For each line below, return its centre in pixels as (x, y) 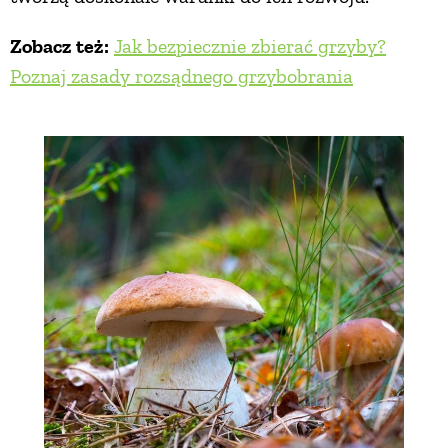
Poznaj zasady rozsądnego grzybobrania (181, 75)
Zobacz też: (59, 45)
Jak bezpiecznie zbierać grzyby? (250, 45)
